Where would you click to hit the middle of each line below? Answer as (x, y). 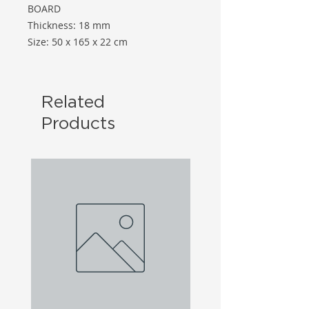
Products (78, 123)
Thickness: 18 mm (69, 26)
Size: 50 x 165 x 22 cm (78, 42)
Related (73, 101)
